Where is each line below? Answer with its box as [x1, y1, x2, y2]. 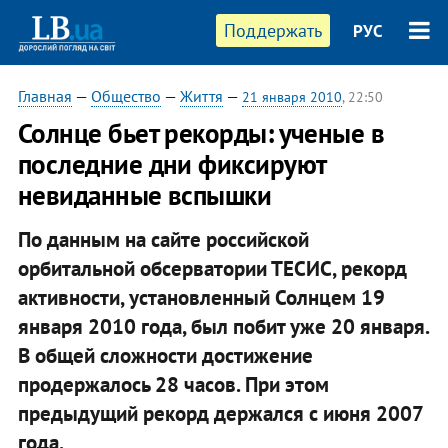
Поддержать [224, 19, 323, 42]
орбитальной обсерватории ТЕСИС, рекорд [17, 254, 407, 282]
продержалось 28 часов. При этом [17, 370, 329, 398]
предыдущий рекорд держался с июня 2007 [17, 399, 423, 427]
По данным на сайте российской [17, 225, 309, 253]
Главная [17, 86, 72, 106]
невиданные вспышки [17, 178, 272, 212]
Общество [90, 86, 161, 106]
